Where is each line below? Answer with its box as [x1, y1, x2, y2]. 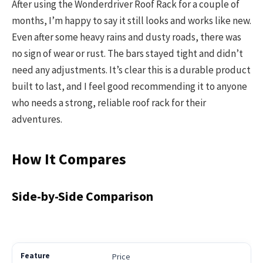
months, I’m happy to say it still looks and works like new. [12, 14, 251, 28]
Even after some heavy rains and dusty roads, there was [12, 31, 241, 44]
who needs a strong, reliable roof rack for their [12, 96, 206, 110]
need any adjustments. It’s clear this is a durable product [12, 63, 251, 77]
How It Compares [12, 149, 126, 168]
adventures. [12, 113, 62, 126]
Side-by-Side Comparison [12, 188, 153, 205]
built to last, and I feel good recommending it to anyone [12, 80, 247, 93]
